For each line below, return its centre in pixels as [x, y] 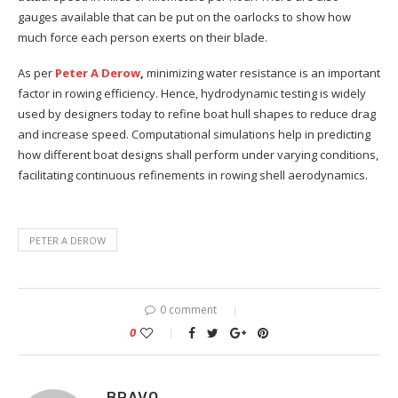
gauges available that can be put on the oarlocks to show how [184, 17]
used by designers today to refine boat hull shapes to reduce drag [197, 114]
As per [36, 73]
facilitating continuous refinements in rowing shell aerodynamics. [193, 175]
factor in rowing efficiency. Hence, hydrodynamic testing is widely [192, 94]
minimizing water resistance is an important [263, 73]
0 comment [188, 310]
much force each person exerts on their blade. [143, 38]
